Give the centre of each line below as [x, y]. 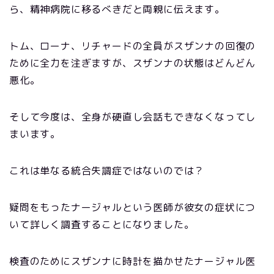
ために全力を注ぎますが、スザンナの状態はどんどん [133, 63]
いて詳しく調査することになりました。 [102, 225]
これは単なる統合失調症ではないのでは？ [107, 171]
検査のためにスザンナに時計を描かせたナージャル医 [133, 261]
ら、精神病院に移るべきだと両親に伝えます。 [117, 9]
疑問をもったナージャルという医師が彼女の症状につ [133, 208]
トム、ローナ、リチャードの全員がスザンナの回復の [133, 46]
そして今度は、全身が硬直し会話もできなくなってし [133, 117]
